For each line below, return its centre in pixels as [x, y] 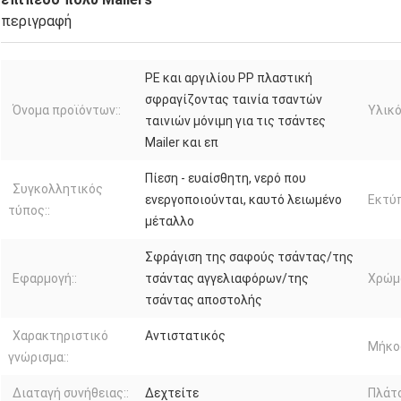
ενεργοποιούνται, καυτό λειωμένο [243, 199]
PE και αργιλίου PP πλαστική [229, 77]
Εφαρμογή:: [45, 278]
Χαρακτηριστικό [60, 335]
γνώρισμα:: [38, 357]
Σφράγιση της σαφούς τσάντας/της [249, 256]
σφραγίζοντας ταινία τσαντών [234, 99]
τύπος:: [29, 210]
